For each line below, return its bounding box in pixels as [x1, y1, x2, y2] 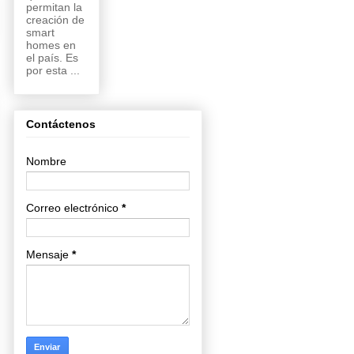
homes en [25, 38, 76, 51]
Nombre [25, 154, 66, 168]
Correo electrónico [25, 201, 122, 214]
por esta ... [25, 63, 80, 77]
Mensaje [25, 247, 72, 261]
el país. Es [25, 51, 78, 64]
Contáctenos [25, 117, 96, 130]
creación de [25, 13, 85, 26]
